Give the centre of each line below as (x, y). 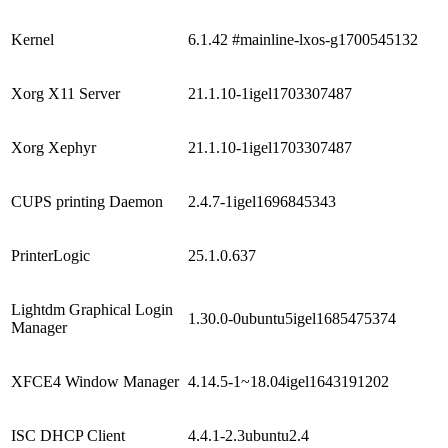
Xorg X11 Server (65, 93)
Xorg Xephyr (53, 147)
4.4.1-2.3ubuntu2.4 (252, 435)
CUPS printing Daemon (87, 201)
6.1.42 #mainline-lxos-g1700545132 (303, 39)
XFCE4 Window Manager (95, 381)
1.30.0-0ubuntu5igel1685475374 (302, 318)
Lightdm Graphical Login (92, 309)
